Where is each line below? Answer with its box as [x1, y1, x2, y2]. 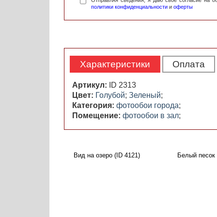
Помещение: [72, 111, 123, 120]
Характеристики [80, 59, 150, 70]
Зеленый [129, 91, 161, 100]
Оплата [172, 59, 205, 70]
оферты [173, 4, 193, 10]
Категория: [72, 101, 116, 110]
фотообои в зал [123, 111, 179, 120]
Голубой [95, 91, 125, 100]
